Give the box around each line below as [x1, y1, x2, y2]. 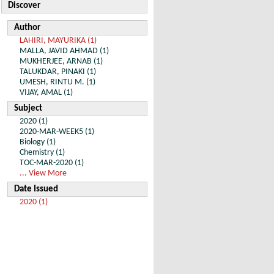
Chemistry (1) [20, 149, 65, 157]
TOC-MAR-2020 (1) [20, 159, 84, 167]
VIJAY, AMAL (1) [20, 89, 73, 97]
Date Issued [14, 185, 58, 194]
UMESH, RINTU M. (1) [20, 78, 95, 86]
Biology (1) [20, 138, 56, 146]
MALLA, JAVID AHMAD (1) [20, 47, 109, 55]
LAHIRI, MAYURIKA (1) [20, 37, 97, 45]
